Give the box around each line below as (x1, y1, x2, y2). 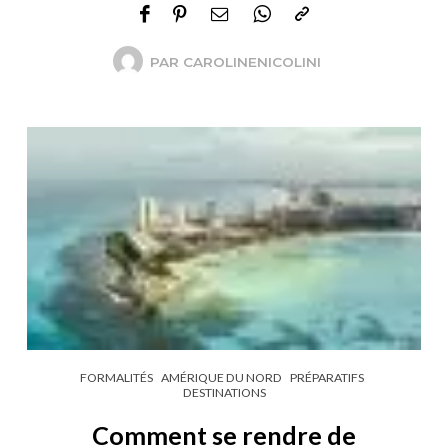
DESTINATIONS (182, 384, 266, 400)
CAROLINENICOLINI (182, 53, 321, 70)
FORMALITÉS (80, 369, 153, 385)
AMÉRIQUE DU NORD (161, 369, 282, 385)
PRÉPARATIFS (290, 369, 364, 385)
